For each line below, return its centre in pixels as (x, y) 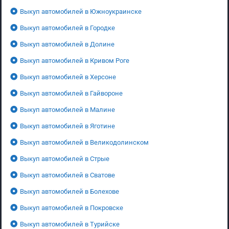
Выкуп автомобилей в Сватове (67, 175)
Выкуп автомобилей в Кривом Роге (75, 60)
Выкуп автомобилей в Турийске (70, 224)
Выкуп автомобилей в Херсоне (68, 77)
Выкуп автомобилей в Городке (67, 28)
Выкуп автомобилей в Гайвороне (71, 93)
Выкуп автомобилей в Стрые (65, 158)
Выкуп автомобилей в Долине (67, 44)
